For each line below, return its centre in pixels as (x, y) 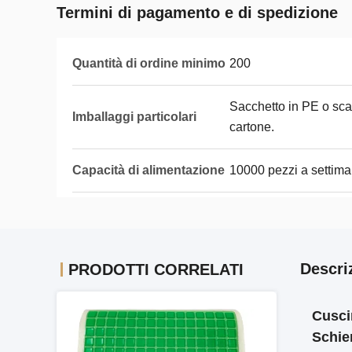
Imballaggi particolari (134, 117)
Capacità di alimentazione (148, 170)
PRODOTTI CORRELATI (156, 269)
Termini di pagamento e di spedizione (197, 13)
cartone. (252, 127)
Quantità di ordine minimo (149, 63)
